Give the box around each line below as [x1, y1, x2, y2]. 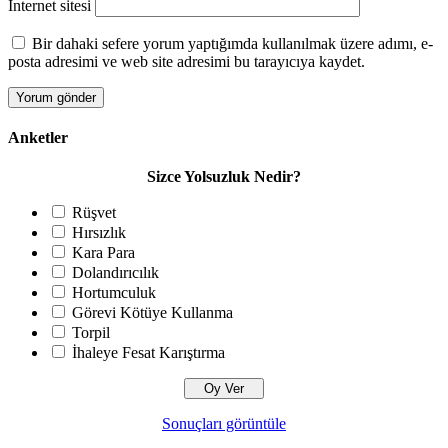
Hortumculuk [72, 284, 156, 302]
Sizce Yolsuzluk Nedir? [147, 168, 301, 186]
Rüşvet [72, 204, 116, 222]
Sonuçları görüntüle [162, 415, 286, 433]
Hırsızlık [72, 224, 126, 242]
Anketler [8, 128, 68, 146]
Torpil [72, 324, 110, 342]
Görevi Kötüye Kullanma [72, 304, 233, 322]
